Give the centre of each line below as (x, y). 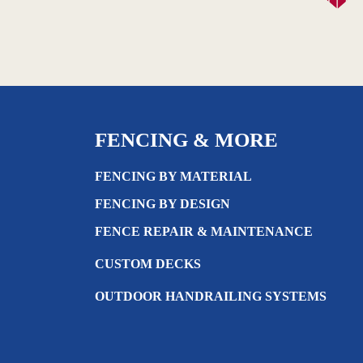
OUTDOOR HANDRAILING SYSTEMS (211, 296)
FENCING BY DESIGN (162, 204)
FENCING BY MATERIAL (173, 176)
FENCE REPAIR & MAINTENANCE (204, 231)
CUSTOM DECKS (148, 264)
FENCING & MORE (186, 140)
